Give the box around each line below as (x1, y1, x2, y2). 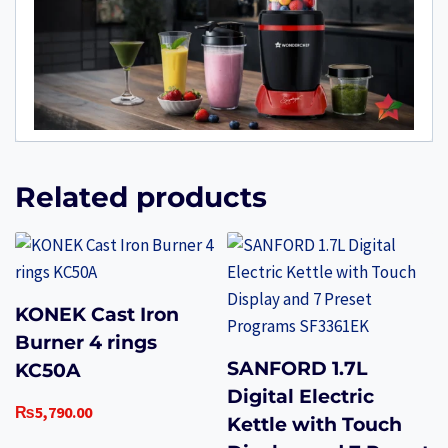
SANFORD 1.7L (226, 357, 367, 381)
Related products (15, 180, 267, 215)
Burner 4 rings (15, 331, 157, 355)
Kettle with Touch (226, 413, 402, 437)
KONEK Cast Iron (15, 303, 179, 327)
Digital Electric (226, 385, 374, 409)
